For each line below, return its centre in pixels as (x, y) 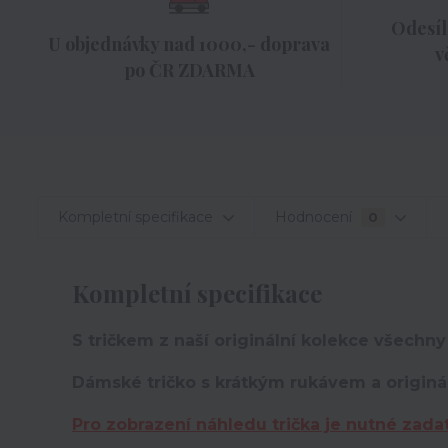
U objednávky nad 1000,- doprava (189, 44)
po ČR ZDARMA (189, 70)
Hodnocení (315, 217)
